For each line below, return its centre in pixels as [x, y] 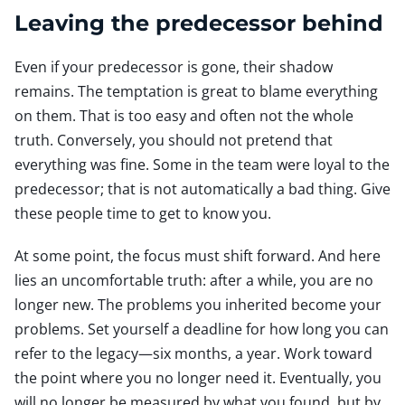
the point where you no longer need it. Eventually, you [198, 377]
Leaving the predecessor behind [199, 22]
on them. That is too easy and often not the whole [184, 115]
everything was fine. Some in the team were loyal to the [202, 164]
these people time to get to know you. [143, 213]
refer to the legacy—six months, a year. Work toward [193, 353]
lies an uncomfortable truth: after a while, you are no [194, 280]
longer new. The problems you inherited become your [198, 304]
